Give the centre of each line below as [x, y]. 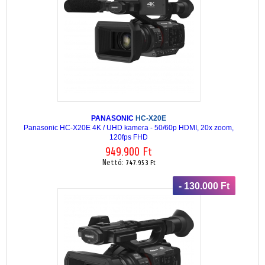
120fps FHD [129, 137]
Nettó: [114, 163]
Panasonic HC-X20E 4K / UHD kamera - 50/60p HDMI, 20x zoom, [129, 127]
